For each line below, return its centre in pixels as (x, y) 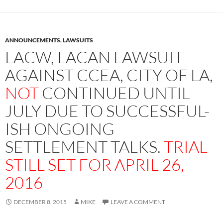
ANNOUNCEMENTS (33, 40)
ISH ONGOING (60, 129)
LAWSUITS (78, 40)
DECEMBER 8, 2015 (40, 202)
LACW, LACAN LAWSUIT (94, 57)
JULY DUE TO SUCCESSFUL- (107, 111)
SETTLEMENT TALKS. (84, 147)
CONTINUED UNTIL (114, 93)
